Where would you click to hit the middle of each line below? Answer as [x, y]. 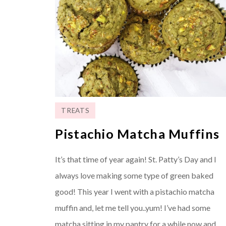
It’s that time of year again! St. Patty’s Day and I [136, 159]
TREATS [75, 110]
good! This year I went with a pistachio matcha [135, 191]
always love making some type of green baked [134, 175]
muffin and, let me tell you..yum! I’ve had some [133, 207]
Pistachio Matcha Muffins [137, 133]
